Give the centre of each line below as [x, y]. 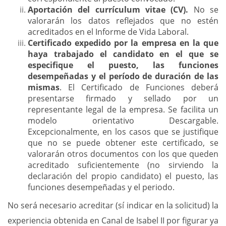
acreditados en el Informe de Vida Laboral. [108, 32]
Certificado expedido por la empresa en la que [123, 43]
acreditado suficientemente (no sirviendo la [123, 165]
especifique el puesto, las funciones [123, 65]
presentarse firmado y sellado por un [123, 98]
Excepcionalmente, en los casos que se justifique [123, 132]
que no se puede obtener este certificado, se [123, 143]
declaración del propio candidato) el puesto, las [123, 176]
